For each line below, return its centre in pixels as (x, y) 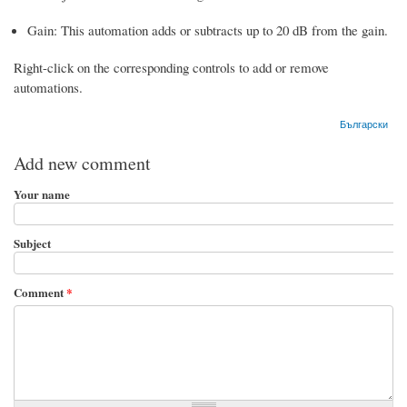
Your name (42, 194)
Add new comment (82, 163)
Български (364, 123)
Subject (32, 243)
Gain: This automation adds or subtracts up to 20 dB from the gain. (208, 30)
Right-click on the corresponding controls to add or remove (171, 67)
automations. (48, 87)
